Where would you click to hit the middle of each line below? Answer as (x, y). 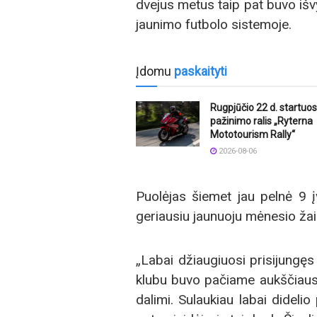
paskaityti (201, 71)
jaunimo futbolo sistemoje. (214, 25)
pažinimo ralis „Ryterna (261, 121)
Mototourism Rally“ (253, 134)
